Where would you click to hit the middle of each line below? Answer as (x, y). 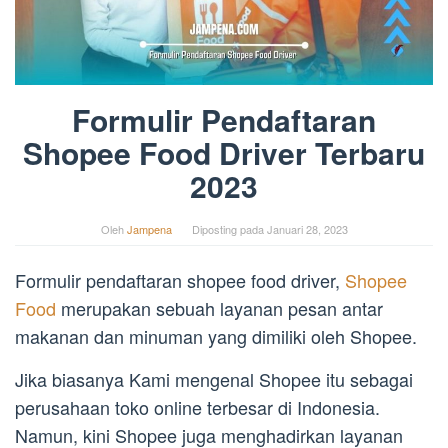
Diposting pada (229, 229)
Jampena (149, 229)
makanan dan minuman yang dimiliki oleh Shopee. (216, 336)
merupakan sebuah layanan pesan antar (219, 308)
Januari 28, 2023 (307, 229)
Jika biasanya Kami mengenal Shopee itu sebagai (214, 379)
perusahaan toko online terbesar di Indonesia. (197, 407)
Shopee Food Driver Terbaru (224, 153)
